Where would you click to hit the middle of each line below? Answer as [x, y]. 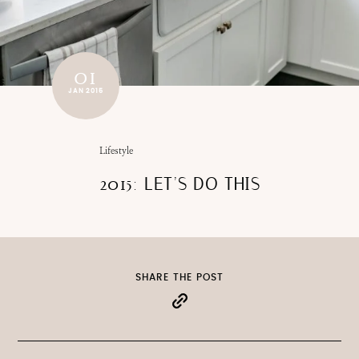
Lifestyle [116, 151]
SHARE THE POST [179, 277]
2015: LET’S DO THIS [179, 184]
